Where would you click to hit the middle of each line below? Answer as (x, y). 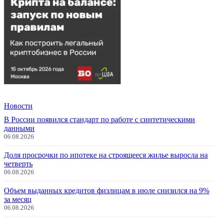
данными (19, 128)
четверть (18, 164)
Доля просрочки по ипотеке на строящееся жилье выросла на (106, 155)
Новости (18, 106)
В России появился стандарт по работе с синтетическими (100, 119)
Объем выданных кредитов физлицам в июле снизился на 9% (107, 191)
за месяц (18, 199)
